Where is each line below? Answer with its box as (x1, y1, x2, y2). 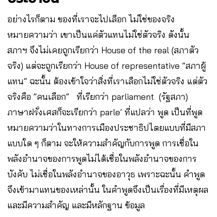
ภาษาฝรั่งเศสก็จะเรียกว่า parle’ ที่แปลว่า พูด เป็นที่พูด (7, 106, 202, 118)
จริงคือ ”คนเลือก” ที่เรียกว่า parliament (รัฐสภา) (7, 91, 188, 102)
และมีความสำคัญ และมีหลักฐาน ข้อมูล (7, 199, 145, 211)
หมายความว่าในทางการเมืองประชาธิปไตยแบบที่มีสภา (7, 122, 206, 133)
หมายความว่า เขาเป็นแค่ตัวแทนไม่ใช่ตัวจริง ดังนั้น (7, 29, 189, 40)
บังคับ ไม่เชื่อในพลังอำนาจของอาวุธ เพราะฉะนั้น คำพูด (7, 168, 205, 180)
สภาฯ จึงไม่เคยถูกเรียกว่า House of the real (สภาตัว (7, 44, 199, 56)
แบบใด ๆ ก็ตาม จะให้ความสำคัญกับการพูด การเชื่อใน (7, 137, 199, 149)
